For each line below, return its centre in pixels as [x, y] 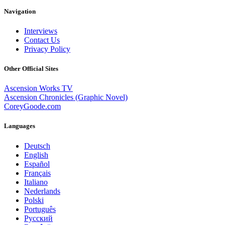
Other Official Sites [31, 69]
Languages [20, 126]
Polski [34, 200]
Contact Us [42, 40]
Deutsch [37, 146]
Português [40, 209]
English [36, 155]
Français [37, 173]
